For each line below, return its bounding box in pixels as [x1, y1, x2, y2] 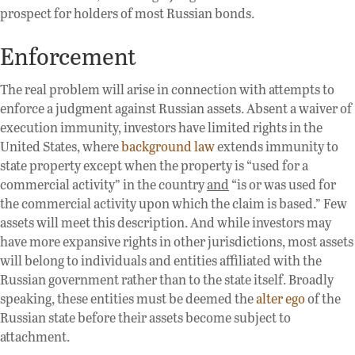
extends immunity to [215, 137, 338, 156]
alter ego [256, 289, 305, 308]
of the [305, 289, 341, 308]
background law [121, 137, 215, 156]
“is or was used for [229, 175, 336, 194]
